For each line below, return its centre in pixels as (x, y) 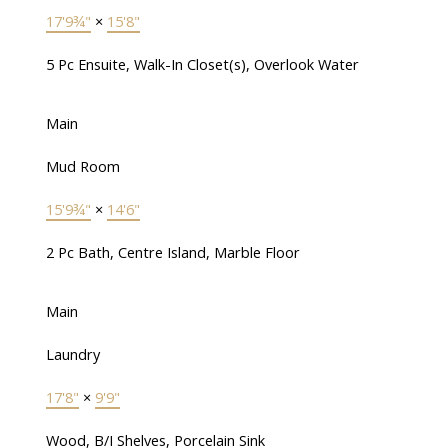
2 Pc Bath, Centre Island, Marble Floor (172, 252)
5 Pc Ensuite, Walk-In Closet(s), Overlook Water (202, 64)
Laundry (72, 354)
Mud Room (82, 166)
